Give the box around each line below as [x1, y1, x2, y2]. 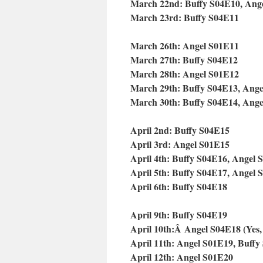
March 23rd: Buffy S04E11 [130, 11, 239, 24]
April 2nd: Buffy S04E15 [130, 123, 230, 137]
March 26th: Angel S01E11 [130, 39, 239, 52]
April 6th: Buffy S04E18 [130, 180, 227, 193]
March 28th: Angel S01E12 [130, 67, 239, 80]
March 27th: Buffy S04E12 [130, 53, 238, 66]
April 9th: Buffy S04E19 [130, 208, 227, 221]
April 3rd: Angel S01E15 [130, 137, 230, 151]
